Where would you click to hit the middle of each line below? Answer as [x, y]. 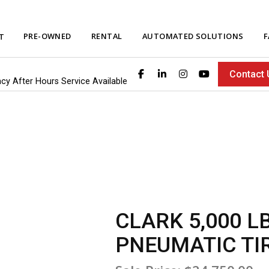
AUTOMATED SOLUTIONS [193, 36]
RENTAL [107, 36]
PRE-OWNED [47, 36]
